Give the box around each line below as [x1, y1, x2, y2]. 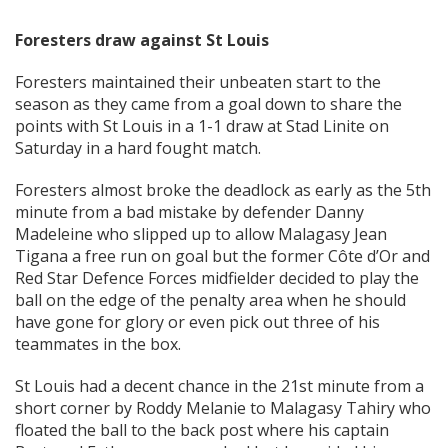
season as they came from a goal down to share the [15, 93, 402, 116]
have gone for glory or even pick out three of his [15, 311, 380, 334]
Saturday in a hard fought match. [15, 137, 261, 160]
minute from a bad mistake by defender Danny [15, 201, 364, 224]
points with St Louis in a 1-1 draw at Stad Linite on [15, 115, 389, 138]
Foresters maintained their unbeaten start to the [15, 71, 381, 94]
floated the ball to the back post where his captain [15, 419, 389, 442]
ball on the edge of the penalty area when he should [15, 289, 406, 312]
